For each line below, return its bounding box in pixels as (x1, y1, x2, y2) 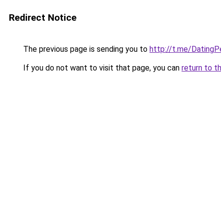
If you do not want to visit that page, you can (21, 63, 182, 73)
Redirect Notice (9, 12, 76, 23)
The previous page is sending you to (21, 44, 149, 54)
